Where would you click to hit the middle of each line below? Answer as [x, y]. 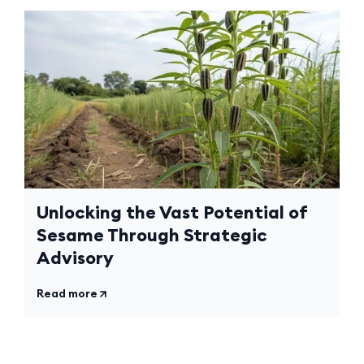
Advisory [75, 258]
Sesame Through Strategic [152, 235]
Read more [67, 293]
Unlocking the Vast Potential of [172, 212]
